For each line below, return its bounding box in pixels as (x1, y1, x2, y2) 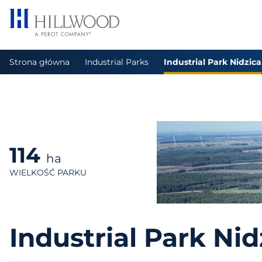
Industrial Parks (85, 56, 149, 67)
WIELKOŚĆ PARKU (9, 167, 87, 178)
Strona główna (9, 56, 70, 67)
